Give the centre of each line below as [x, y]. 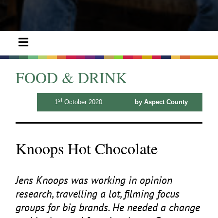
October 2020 [82, 102]
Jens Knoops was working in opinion [94, 180]
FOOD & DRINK [71, 77]
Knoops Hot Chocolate [87, 148]
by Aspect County [161, 102]
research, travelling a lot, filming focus [98, 194]
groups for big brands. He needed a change [108, 207]
